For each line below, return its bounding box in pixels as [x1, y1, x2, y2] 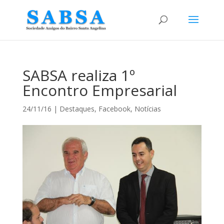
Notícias [134, 104, 161, 113]
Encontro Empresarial [22, 80, 177, 100]
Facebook [98, 104, 130, 113]
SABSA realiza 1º [22, 65, 135, 85]
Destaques [59, 104, 94, 113]
